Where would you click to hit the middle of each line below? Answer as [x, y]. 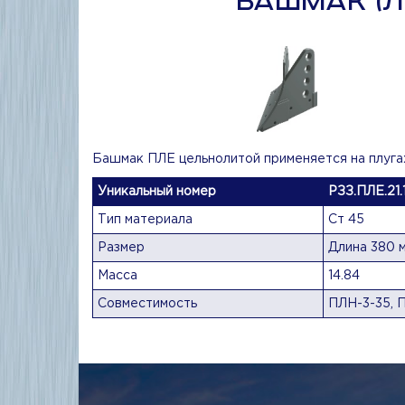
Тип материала [145, 220]
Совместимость [147, 304]
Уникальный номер [157, 192]
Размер [121, 248]
